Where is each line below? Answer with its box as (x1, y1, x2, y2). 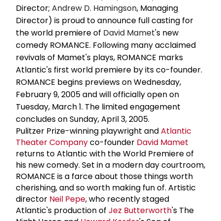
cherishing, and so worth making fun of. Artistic (16, 182, 196, 193)
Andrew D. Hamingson (52, 2, 137, 14)
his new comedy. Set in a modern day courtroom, (16, 159, 205, 171)
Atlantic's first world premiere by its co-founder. (16, 64, 202, 75)
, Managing (137, 2, 178, 14)
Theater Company (16, 136, 88, 148)
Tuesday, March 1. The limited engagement (16, 101, 181, 112)
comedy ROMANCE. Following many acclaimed (16, 39, 196, 51)
